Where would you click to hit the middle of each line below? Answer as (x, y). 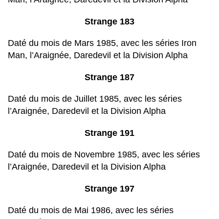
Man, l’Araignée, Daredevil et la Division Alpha (98, 55)
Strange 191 (109, 133)
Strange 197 (109, 189)
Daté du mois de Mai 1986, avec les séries (91, 210)
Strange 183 (109, 22)
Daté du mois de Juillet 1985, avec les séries (95, 99)
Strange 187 (109, 77)
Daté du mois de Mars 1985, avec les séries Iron (102, 43)
